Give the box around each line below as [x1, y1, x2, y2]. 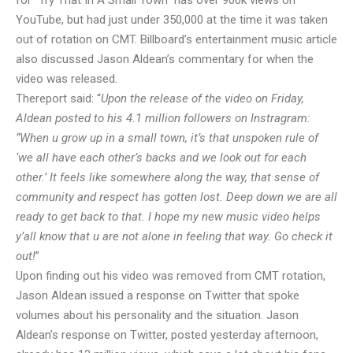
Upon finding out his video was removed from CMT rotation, [16, 269, 325, 284]
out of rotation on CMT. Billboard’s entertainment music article [16, 32, 337, 47]
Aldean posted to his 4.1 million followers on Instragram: [16, 111, 310, 126]
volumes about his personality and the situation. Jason [16, 308, 299, 323]
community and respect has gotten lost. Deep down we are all [16, 190, 337, 205]
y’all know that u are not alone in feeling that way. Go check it [16, 229, 333, 244]
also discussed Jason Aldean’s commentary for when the [16, 52, 314, 67]
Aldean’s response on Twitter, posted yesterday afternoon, [16, 328, 318, 343]
